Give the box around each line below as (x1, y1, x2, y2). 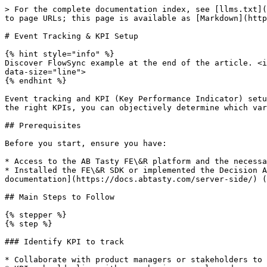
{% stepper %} (5, 210, 67, 219)
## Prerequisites (5, 121, 81, 130)
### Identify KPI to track (5, 237, 124, 246)
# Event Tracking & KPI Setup (5, 32, 138, 41)
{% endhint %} (5, 76, 67, 85)
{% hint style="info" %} (5, 49, 114, 58)
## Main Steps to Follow (5, 193, 114, 201)
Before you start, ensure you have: (5, 139, 167, 148)
